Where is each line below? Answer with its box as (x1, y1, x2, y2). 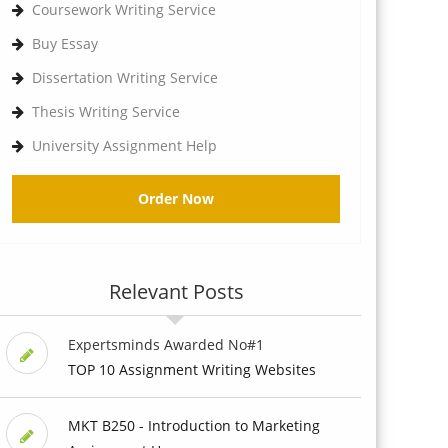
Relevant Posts (108, 277, 244, 305)
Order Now (138, 188, 214, 208)
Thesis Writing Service (32, 101, 180, 121)
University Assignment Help (32, 135, 217, 155)
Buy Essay (32, 33, 98, 53)
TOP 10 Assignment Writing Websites (67, 359, 316, 379)
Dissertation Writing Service (32, 67, 218, 87)
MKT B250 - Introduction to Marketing (67, 415, 320, 435)
